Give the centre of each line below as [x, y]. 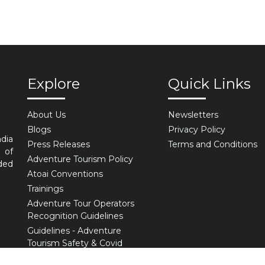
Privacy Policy [196, 129]
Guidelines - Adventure [74, 230]
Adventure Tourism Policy [80, 159]
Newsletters [193, 114]
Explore [54, 83]
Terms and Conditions [212, 144]
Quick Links [209, 83]
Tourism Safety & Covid [75, 243]
